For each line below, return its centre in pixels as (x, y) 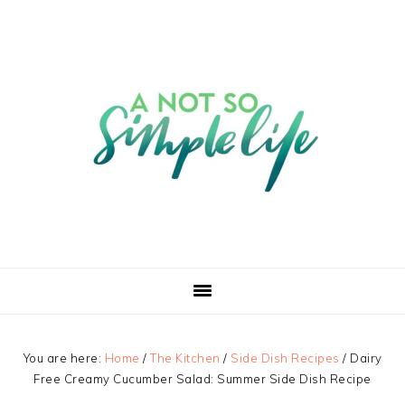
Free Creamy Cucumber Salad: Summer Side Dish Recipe (202, 379)
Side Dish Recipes (285, 358)
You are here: (64, 358)
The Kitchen (185, 358)
